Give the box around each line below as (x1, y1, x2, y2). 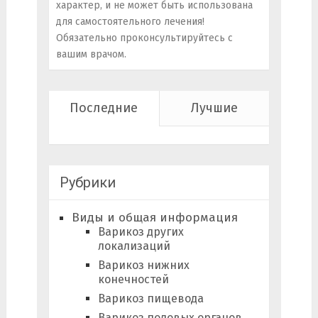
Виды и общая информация (71, 210, 238, 226)
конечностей (97, 273, 169, 287)
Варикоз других (97, 225, 184, 239)
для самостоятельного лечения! (55, 16, 204, 28)
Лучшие (191, 100, 238, 116)
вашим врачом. (55, 48, 126, 61)
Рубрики (59, 174, 116, 192)
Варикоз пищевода (97, 292, 204, 306)
